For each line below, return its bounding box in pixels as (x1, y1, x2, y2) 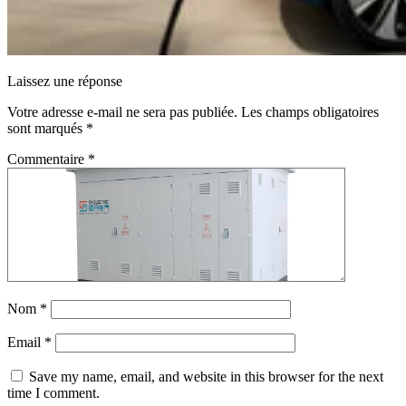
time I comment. (7, 384, 100, 401)
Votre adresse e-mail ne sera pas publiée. (7, 103, 237, 120)
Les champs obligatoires (241, 103, 379, 120)
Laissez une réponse (7, 72, 122, 89)
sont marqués (7, 120, 86, 136)
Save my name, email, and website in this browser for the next (29, 368, 383, 384)
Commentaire (7, 150, 88, 167)
